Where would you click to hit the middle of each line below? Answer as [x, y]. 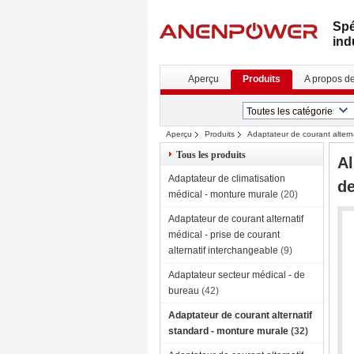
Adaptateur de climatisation [227, 179]
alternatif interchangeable [223, 250]
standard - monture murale [228, 331]
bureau [184, 291]
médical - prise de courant [224, 235]
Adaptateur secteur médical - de [237, 275]
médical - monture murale [223, 194]
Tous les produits [211, 155]
